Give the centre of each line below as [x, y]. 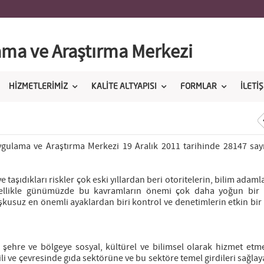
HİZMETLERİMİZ [38, 87]
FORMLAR [199, 87]
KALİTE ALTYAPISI [124, 87]
